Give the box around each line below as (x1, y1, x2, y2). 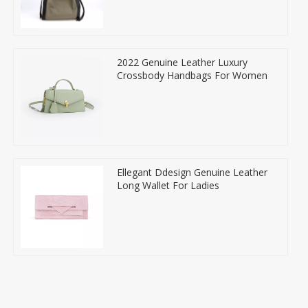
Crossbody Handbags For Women (117, 68, 267, 82)
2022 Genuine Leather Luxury (117, 55, 247, 69)
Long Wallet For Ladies (117, 178, 219, 192)
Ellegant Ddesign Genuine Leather (117, 165, 267, 179)
